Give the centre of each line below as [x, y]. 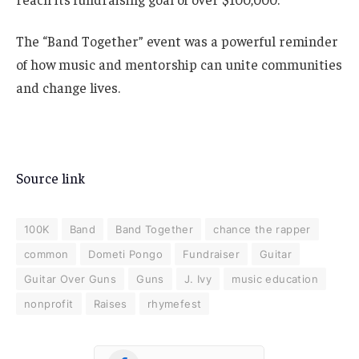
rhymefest [174, 304]
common [46, 254]
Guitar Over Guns [71, 279]
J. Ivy [198, 279]
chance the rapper [262, 230]
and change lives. [68, 87]
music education [275, 279]
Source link [50, 178]
